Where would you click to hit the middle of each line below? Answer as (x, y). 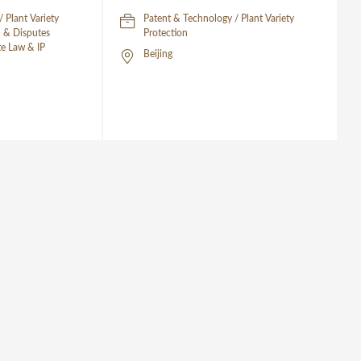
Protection (166, 33)
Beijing (158, 54)
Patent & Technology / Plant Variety (219, 19)
